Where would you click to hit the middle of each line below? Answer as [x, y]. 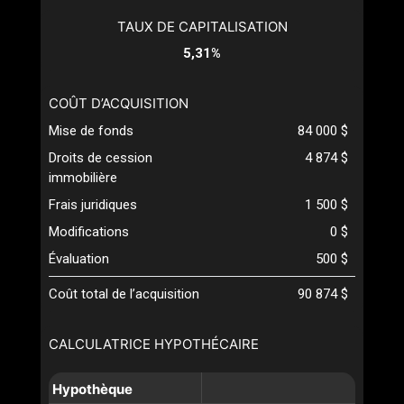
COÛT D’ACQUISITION [119, 104]
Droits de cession [101, 158]
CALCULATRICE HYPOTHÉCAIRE [154, 344]
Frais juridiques [93, 205]
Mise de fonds [91, 131]
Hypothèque [92, 390]
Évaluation [79, 259]
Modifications [89, 232]
